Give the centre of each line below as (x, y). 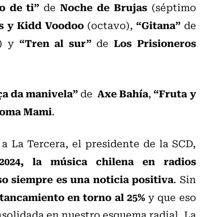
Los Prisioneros (155, 42)
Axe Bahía (123, 93)
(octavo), (110, 25)
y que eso (170, 197)
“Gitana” (158, 24)
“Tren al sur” (55, 42)
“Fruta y (175, 93)
